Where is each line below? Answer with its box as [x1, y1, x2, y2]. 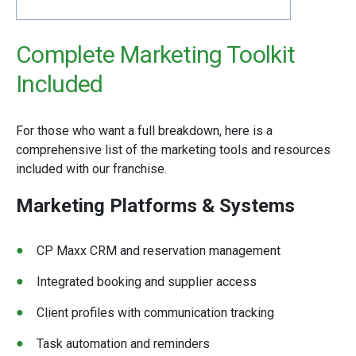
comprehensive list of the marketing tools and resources [16, 142, 331, 157]
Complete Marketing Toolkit [16, 41, 296, 68]
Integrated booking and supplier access [37, 274, 257, 289]
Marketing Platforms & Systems [16, 195, 295, 217]
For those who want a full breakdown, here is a [16, 123, 273, 138]
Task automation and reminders [37, 336, 210, 351]
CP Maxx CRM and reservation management [37, 243, 281, 258]
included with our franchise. [16, 161, 170, 176]
